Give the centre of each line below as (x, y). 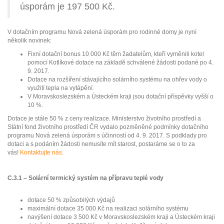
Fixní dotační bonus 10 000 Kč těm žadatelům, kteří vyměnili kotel (116, 54)
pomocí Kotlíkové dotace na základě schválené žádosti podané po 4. (120, 62)
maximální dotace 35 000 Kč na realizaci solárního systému (108, 208)
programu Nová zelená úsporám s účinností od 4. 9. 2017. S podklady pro (107, 135)
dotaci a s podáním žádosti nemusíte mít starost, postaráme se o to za (101, 144)
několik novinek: (29, 40)
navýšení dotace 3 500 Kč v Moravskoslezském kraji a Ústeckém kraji (121, 217)
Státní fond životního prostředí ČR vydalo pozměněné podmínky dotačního (108, 127)
